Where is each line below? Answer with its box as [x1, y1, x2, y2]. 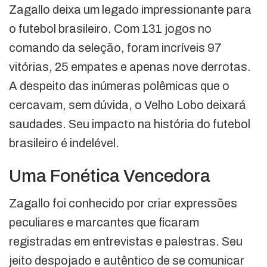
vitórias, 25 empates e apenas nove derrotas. [9, 60, 251, 74]
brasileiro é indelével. [9, 136, 119, 150]
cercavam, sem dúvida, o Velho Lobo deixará [9, 98, 246, 112]
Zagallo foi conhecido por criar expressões [9, 197, 237, 210]
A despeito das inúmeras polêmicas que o [9, 79, 229, 93]
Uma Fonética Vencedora [9, 166, 210, 186]
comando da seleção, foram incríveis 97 [9, 41, 222, 55]
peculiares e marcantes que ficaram [9, 216, 199, 229]
